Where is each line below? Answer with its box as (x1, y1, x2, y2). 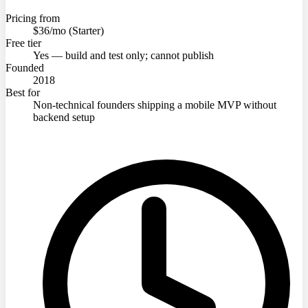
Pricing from (5, 12, 60, 24)
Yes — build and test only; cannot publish (33, 49, 214, 61)
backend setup (33, 111, 95, 123)
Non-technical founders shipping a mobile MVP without (33, 98, 276, 111)
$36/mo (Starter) (33, 24, 104, 36)
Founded (5, 61, 44, 74)
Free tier (5, 36, 41, 49)
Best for (5, 86, 40, 98)
